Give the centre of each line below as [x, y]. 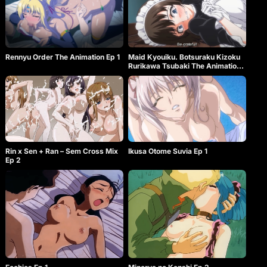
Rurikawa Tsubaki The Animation [185, 66]
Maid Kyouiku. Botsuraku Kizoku [184, 57]
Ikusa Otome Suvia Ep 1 [168, 151]
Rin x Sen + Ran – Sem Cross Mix [61, 151]
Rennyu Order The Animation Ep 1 [62, 57]
